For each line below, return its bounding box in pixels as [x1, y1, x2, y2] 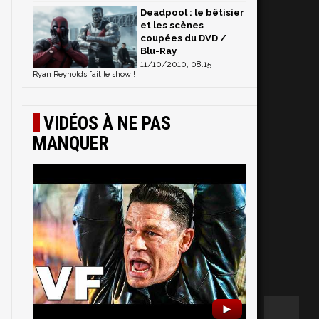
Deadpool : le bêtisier [140, 6, 244, 18]
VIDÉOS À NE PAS [43, 112, 171, 134]
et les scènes [140, 19, 204, 31]
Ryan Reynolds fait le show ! [33, 69, 135, 79]
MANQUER [33, 132, 109, 154]
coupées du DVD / [140, 32, 226, 43]
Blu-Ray [140, 45, 177, 56]
